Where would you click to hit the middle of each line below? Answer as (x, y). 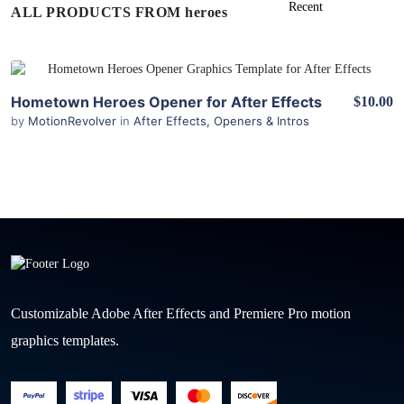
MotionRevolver (74, 121)
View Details (202, 83)
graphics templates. (65, 340)
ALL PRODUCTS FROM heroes (119, 12)
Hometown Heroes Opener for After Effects (166, 102)
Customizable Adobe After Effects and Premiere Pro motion (181, 313)
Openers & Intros (262, 121)
